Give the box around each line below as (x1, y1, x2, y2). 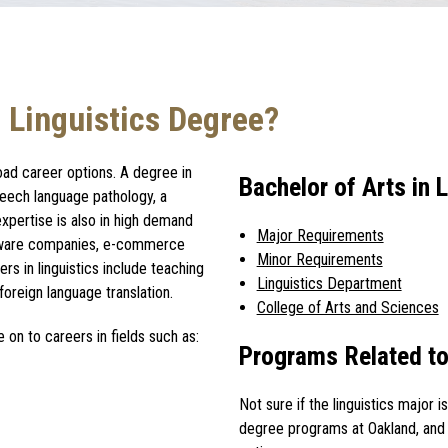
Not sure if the (239, 394, 329, 414)
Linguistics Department (256, 273, 402, 293)
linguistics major (333, 394, 434, 414)
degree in (133, 163, 192, 183)
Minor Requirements (256, 249, 383, 269)
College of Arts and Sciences (256, 297, 439, 317)
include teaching (103, 259, 204, 279)
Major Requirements (256, 225, 384, 245)
